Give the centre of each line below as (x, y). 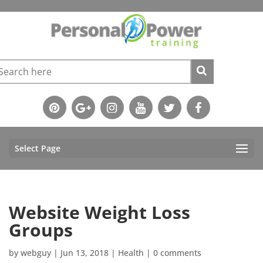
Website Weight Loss (100, 212)
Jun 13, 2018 (85, 252)
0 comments (177, 252)
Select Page (38, 148)
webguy (36, 252)
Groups (41, 230)
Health (131, 252)
